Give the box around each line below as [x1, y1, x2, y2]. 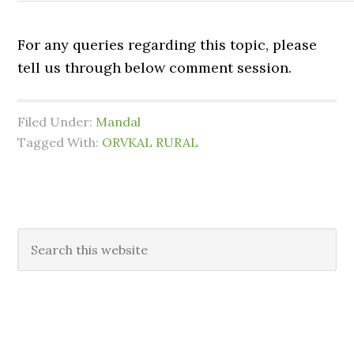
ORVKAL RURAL [102, 134, 199, 150]
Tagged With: [17, 134, 103, 150]
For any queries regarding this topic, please [17, 36, 318, 54]
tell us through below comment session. [17, 58, 292, 77]
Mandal [96, 114, 141, 130]
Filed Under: [17, 114, 96, 130]
